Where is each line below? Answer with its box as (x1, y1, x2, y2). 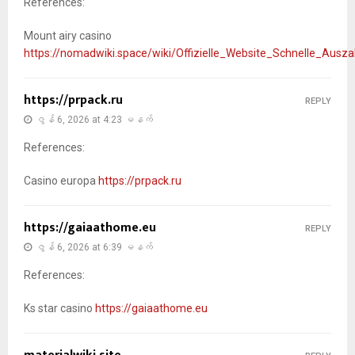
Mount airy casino (24, 29, 112, 42)
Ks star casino (24, 301, 95, 315)
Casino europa (24, 174, 98, 187)
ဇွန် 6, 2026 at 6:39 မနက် (36, 241, 153, 253)
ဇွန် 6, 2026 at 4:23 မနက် (36, 113, 153, 125)
